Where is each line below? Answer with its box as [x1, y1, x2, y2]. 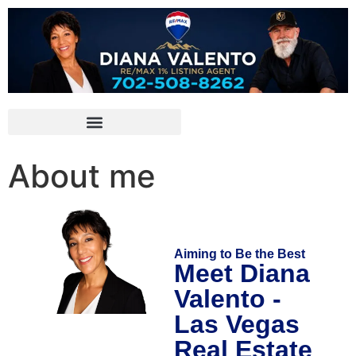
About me [8, 157, 156, 195]
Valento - [173, 284, 281, 313]
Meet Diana [173, 259, 310, 288]
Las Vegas [173, 310, 300, 339]
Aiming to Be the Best [173, 247, 305, 261]
